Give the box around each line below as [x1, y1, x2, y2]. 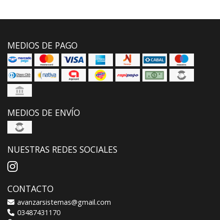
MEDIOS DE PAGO [7, 39, 78, 51]
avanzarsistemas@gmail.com [15, 197, 111, 207]
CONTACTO [7, 182, 54, 194]
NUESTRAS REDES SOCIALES [7, 143, 117, 155]
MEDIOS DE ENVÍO [7, 106, 80, 118]
